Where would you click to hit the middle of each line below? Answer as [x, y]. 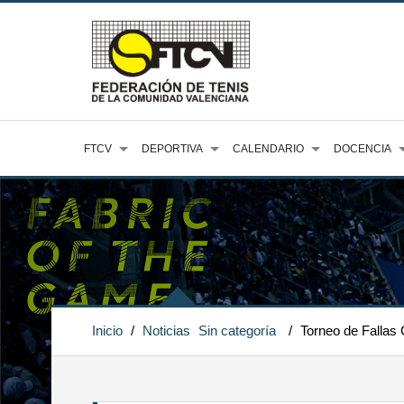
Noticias [166, 331]
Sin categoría [237, 331]
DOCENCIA [363, 149]
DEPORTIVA [172, 149]
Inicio [107, 331]
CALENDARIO [268, 149]
